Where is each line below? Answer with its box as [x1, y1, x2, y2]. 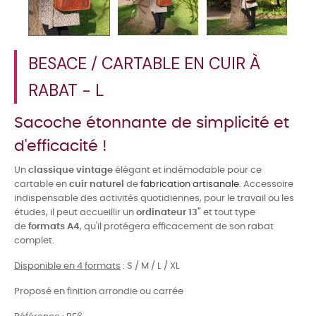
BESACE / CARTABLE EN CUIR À [28, 53, 260, 75]
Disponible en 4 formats [14, 262, 121, 272]
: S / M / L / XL [121, 262, 180, 272]
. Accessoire [239, 180, 293, 190]
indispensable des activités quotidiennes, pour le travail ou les [14, 194, 294, 204]
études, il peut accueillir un [14, 208, 136, 218]
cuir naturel [69, 180, 124, 190]
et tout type [201, 208, 255, 218]
